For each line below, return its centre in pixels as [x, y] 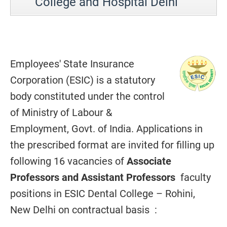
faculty [194, 177]
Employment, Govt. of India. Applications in [106, 129]
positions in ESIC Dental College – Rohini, [103, 194]
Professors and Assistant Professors [94, 177]
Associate [149, 161]
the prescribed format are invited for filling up [112, 145]
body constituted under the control [87, 96]
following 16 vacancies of [68, 161]
